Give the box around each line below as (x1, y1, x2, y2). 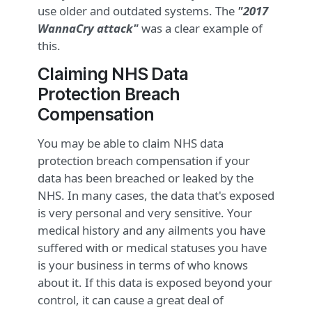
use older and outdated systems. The (38, 3, 237, 19)
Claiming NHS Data (38, 63, 189, 85)
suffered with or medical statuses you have (38, 240, 267, 256)
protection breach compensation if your (38, 153, 250, 169)
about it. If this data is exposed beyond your (38, 274, 272, 291)
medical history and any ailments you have (38, 222, 265, 239)
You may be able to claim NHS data (38, 135, 224, 152)
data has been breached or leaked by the (38, 170, 253, 187)
